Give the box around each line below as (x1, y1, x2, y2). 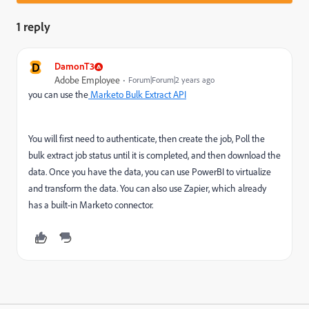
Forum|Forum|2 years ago (128, 74, 215, 85)
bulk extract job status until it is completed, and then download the (28, 149, 281, 161)
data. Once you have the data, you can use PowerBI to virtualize (28, 166, 271, 178)
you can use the (28, 88, 88, 101)
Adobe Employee (54, 74, 120, 86)
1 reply (17, 19, 50, 34)
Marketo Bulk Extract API (88, 88, 186, 101)
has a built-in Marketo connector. (28, 199, 155, 211)
